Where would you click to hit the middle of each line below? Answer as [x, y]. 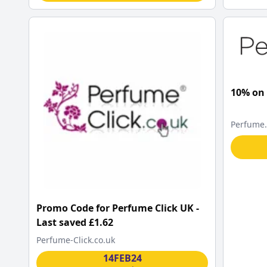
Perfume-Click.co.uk [76, 240]
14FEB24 [122, 258]
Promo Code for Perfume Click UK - [118, 208]
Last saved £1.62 [75, 222]
